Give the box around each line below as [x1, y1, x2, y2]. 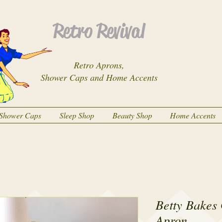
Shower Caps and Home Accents [40, 71, 158, 83]
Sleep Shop [59, 110, 94, 120]
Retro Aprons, [73, 59, 124, 71]
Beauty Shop [112, 110, 152, 120]
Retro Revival [53, 18, 145, 44]
